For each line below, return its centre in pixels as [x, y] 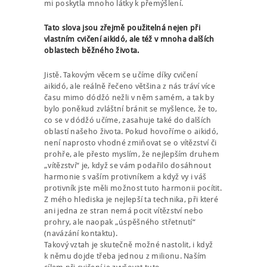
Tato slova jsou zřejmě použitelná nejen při [122, 28]
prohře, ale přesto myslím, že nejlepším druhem [132, 154]
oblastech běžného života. [92, 51]
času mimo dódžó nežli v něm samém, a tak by [129, 98]
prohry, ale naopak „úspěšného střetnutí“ [120, 222]
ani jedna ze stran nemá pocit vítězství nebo [124, 211]
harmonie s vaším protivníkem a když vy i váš [125, 177]
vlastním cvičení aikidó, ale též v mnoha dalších [129, 39]
